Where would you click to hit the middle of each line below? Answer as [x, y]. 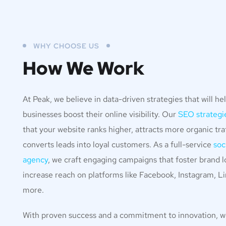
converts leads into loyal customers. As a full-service [118, 145]
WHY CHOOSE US [66, 46]
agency [35, 160]
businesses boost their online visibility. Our [100, 114]
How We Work [83, 68]
